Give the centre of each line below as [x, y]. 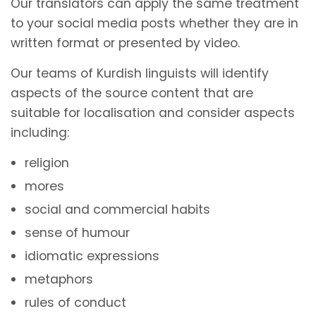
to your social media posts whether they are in [154, 23]
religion [47, 163]
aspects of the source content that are [132, 93]
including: [40, 132]
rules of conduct [75, 302]
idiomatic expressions [92, 256]
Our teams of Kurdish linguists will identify [140, 73]
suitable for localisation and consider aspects [153, 113]
